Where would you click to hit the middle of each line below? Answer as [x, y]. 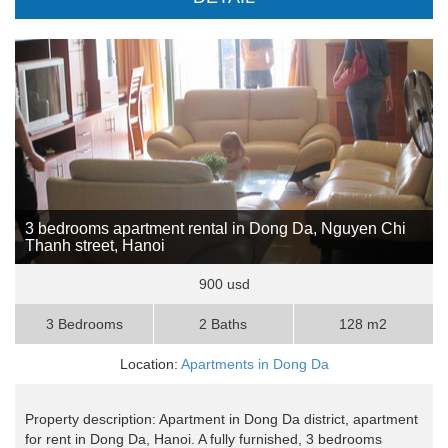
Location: [150, 364]
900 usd [224, 284]
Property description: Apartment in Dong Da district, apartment [221, 419]
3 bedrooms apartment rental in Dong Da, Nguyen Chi [215, 229]
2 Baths [223, 324]
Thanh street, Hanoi [95, 246]
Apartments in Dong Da [254, 364]
